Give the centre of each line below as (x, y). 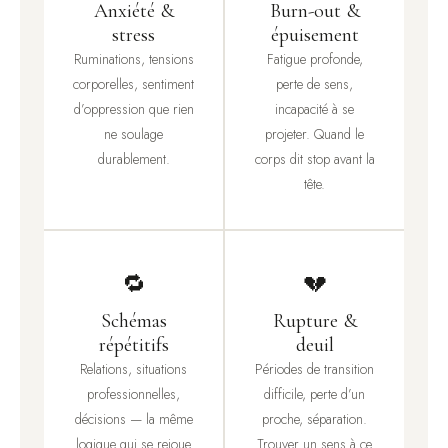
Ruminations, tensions (133, 59)
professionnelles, (133, 394)
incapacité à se (314, 109)
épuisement (314, 35)
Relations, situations (133, 369)
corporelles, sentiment (133, 84)
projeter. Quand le (314, 134)
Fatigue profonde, (314, 59)
